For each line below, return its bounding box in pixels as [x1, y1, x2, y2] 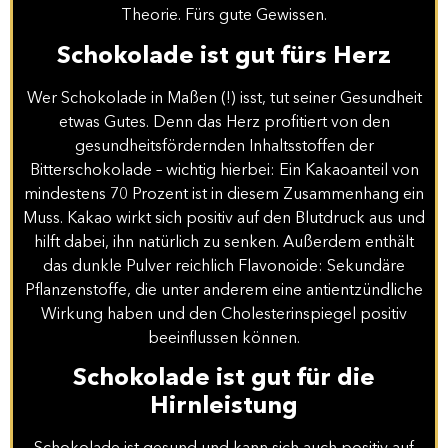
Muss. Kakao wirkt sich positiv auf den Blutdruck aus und [23, 210, 425, 227]
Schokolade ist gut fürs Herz [57, 44, 391, 69]
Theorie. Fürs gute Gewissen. [121, 8, 327, 25]
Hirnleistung [150, 394, 298, 419]
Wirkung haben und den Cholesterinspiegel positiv [41, 306, 407, 323]
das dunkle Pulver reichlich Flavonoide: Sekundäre [43, 258, 405, 275]
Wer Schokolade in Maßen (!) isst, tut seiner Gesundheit [26, 90, 422, 107]
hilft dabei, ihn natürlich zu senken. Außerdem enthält [34, 234, 414, 251]
